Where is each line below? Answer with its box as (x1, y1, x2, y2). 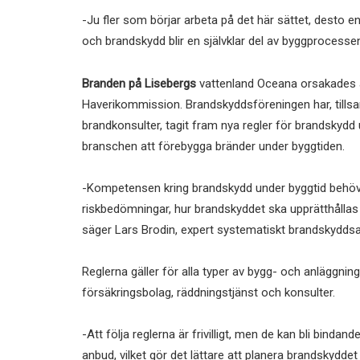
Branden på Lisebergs (82, 76, 196, 91)
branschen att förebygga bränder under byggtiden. (82, 138, 345, 153)
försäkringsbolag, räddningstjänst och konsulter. (82, 285, 335, 300)
